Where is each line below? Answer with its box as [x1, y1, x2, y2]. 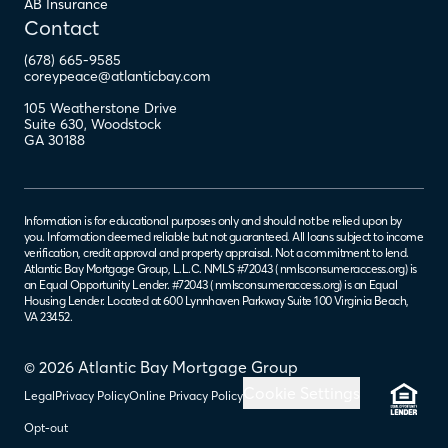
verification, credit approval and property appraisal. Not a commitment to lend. [24, 245, 409, 260]
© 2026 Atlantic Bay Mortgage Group [24, 357, 298, 377]
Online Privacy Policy [129, 388, 243, 403]
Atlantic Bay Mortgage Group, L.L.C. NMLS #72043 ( [24, 261, 278, 276]
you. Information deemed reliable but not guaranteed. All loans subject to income [24, 229, 424, 244]
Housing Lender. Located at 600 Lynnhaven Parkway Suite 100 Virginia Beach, [24, 293, 409, 308]
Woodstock [91, 115, 161, 133]
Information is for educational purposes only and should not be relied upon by [24, 213, 402, 228]
